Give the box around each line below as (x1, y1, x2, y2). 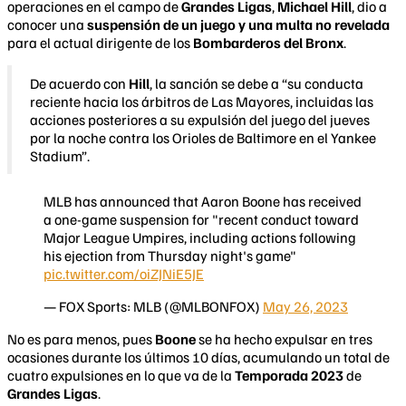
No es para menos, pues (7, 329, 155, 348)
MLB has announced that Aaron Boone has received (43, 191, 362, 210)
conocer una (7, 14, 87, 34)
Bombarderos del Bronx (193, 33, 343, 52)
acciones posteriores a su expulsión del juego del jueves (30, 110, 370, 129)
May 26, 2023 (263, 296, 348, 315)
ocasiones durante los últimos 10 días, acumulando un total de (7, 347, 390, 366)
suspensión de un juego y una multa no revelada (87, 14, 390, 34)
